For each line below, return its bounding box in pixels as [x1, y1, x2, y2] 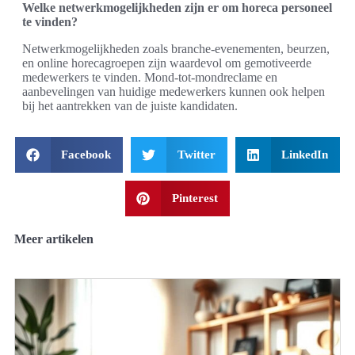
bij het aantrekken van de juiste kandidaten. [22, 98, 238, 113]
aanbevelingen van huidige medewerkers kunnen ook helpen [22, 84, 325, 98]
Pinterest [171, 191, 218, 204]
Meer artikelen [14, 231, 94, 246]
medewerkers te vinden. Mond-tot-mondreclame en [22, 70, 277, 84]
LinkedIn [281, 147, 329, 161]
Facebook [61, 147, 112, 161]
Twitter [177, 147, 216, 161]
